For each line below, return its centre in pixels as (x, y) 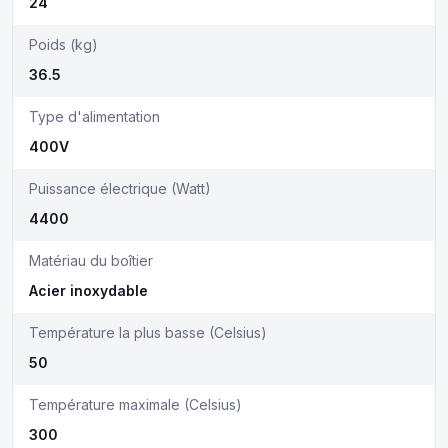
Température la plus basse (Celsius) (148, 332)
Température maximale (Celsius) (135, 404)
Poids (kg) (63, 44)
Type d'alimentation (94, 116)
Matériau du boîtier (91, 260)
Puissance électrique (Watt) (120, 188)
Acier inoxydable (88, 290)
